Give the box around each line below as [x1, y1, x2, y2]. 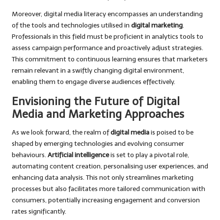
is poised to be [149, 128, 193, 137]
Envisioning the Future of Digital [12, 95, 180, 109]
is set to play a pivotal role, [109, 151, 189, 160]
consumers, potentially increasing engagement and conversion [12, 196, 200, 205]
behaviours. [12, 151, 48, 160]
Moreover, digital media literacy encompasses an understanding [12, 10, 203, 19]
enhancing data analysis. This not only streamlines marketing [12, 173, 193, 182]
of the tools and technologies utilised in [12, 21, 131, 30]
